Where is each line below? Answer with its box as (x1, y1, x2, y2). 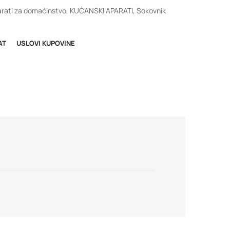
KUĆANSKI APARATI (70, 6, 133, 16)
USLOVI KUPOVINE (16, 39, 75, 48)
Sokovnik (137, 6, 166, 16)
